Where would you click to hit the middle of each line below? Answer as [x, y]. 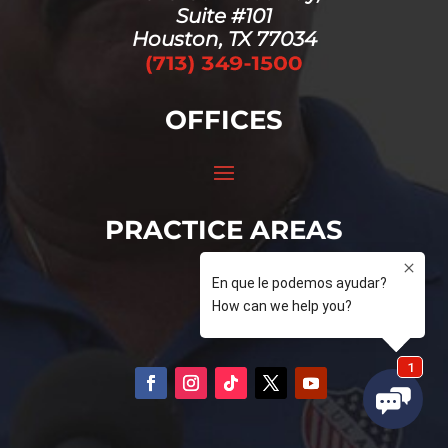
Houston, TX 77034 [224, 39]
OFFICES [224, 120]
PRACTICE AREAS [224, 230]
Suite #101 [224, 16]
